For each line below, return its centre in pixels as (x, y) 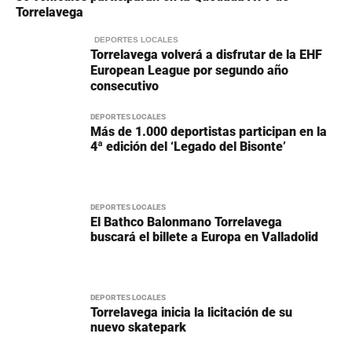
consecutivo (125, 86)
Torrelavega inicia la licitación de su (191, 312)
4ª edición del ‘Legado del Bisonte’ (188, 146)
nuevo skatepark (138, 327)
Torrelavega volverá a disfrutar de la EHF (206, 54)
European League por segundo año (189, 70)
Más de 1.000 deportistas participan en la (209, 131)
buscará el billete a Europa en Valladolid (204, 236)
